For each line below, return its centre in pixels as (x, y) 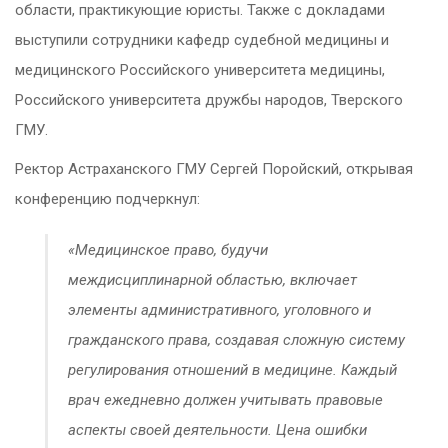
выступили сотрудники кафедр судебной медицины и (202, 40)
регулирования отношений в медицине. (204, 370)
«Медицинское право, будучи (168, 250)
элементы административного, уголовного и (219, 310)
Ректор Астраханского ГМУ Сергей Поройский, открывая (214, 169)
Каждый (369, 370)
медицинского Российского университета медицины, (200, 70)
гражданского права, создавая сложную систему (236, 340)
